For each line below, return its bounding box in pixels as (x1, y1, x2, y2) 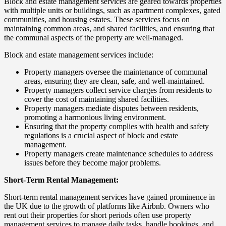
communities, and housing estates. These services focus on (4, 15, 190, 24)
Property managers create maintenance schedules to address (24, 149, 213, 158)
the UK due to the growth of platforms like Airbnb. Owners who (4, 201, 209, 210)
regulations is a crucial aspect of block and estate (24, 131, 178, 140)
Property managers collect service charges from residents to (24, 85, 212, 94)
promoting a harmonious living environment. (24, 112, 166, 122)
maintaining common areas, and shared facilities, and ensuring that (4, 24, 214, 33)
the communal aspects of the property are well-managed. (4, 33, 183, 42)
